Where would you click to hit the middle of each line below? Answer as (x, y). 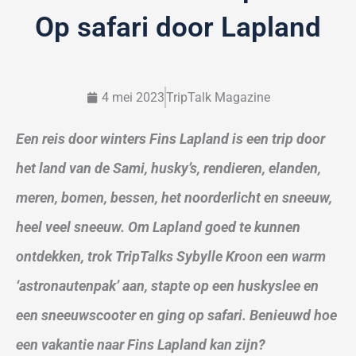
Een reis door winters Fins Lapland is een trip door (170, 139)
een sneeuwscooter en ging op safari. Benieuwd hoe (176, 315)
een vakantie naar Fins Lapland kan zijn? (141, 344)
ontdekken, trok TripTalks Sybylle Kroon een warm (171, 256)
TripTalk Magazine (218, 97)
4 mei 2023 (133, 97)
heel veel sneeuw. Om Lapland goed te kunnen (158, 227)
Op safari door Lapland (178, 27)
